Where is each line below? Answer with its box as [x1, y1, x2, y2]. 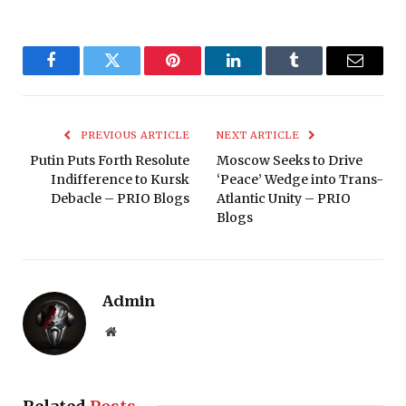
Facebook [50, 65, 113, 82]
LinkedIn [232, 65, 292, 82]
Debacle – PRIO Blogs [51, 190, 189, 208]
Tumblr [293, 65, 341, 82]
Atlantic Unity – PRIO [217, 190, 351, 208]
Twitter [111, 65, 158, 82]
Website [115, 324, 156, 338]
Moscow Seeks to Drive [217, 152, 362, 169]
